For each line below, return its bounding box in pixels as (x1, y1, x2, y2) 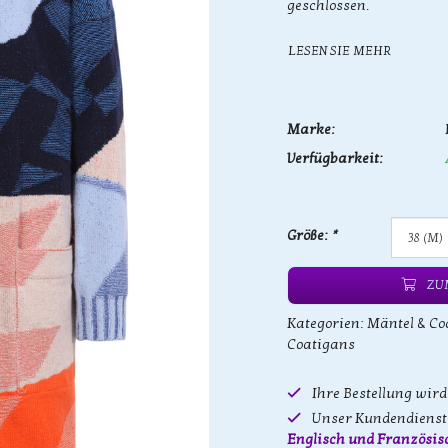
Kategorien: (287, 315, 367, 332)
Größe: (287, 227, 331, 244)
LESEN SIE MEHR (288, 42, 391, 59)
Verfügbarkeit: (287, 150, 383, 167)
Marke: (287, 121, 335, 138)
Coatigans (287, 336, 355, 353)
